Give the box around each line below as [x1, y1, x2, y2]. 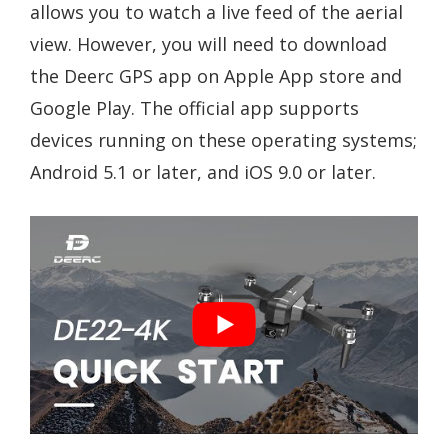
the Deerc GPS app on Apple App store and [30, 63, 402, 88]
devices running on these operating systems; [30, 127, 417, 152]
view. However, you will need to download [30, 31, 387, 56]
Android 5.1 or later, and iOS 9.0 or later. [30, 159, 376, 184]
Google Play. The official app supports [30, 95, 359, 120]
